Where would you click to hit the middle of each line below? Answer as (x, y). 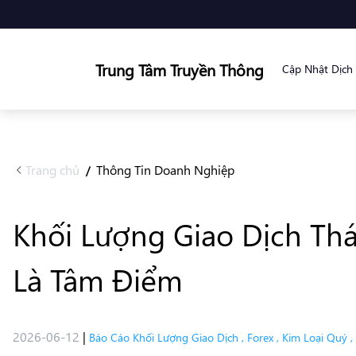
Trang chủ (52, 170)
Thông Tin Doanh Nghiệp (165, 170)
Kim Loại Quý (315, 337)
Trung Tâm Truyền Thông (180, 69)
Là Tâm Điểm (98, 279)
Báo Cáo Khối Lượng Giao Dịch (164, 337)
